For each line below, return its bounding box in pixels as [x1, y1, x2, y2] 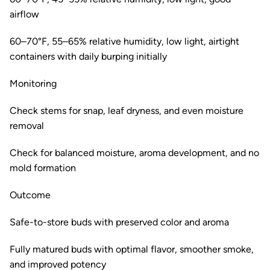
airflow [10, 8, 39, 20]
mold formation [10, 162, 76, 174]
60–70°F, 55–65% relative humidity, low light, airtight [10, 36, 239, 47]
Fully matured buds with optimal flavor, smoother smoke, [10, 243, 254, 255]
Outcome [10, 189, 51, 201]
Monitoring [10, 78, 57, 89]
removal [10, 120, 44, 131]
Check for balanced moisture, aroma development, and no [10, 147, 259, 159]
